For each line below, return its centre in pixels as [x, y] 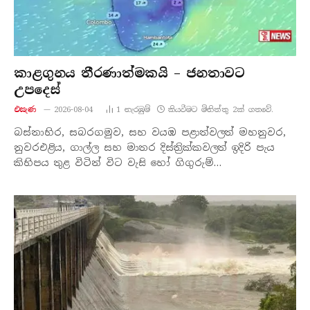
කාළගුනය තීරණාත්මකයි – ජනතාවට [129, 73]
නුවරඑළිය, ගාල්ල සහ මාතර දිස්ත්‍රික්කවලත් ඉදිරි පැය [144, 147]
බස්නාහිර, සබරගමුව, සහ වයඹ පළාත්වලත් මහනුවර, [150, 132]
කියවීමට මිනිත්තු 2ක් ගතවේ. [220, 109]
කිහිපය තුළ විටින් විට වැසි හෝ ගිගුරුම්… [118, 162]
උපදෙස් [37, 90]
